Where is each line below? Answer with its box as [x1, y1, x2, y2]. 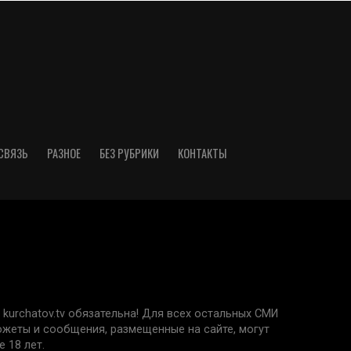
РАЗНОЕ [47, 145, 81, 162]
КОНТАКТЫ [178, 145, 226, 162]
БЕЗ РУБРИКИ [100, 145, 159, 162]
